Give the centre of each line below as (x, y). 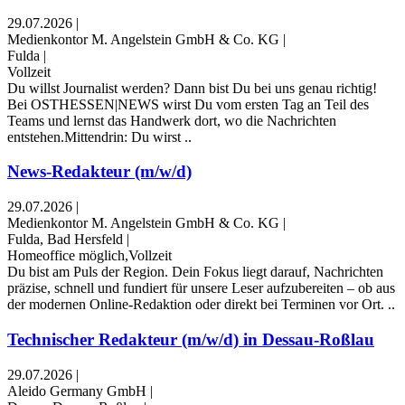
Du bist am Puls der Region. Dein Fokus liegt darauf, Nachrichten (195, 272)
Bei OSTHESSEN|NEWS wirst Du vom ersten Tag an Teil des (188, 104)
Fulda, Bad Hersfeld (65, 240)
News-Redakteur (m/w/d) (99, 172)
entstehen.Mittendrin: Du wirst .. (99, 137)
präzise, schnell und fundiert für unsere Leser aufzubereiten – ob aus (201, 288)
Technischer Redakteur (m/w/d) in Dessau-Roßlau (191, 339)
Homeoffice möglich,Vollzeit (89, 256)
